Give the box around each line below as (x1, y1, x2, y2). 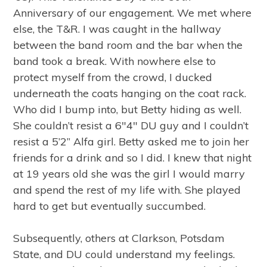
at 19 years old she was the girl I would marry (13, 167, 246, 181)
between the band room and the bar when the (13, 38, 243, 52)
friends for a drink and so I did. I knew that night (13, 151, 252, 164)
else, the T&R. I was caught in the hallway (13, 22, 222, 36)
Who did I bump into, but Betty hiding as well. (13, 103, 242, 116)
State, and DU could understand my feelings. (13, 247, 235, 261)
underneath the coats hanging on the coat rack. (13, 86, 247, 100)
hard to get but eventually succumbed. (13, 199, 206, 213)
